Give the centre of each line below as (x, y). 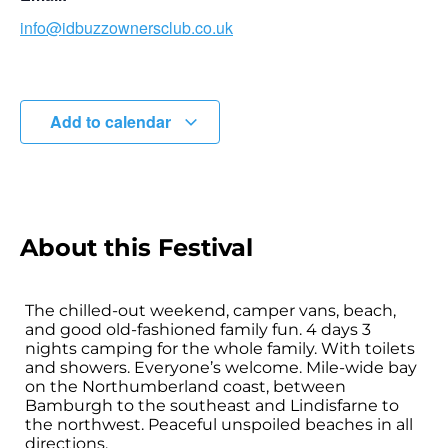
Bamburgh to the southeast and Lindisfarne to (212, 406)
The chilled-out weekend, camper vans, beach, (210, 311)
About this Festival (136, 248)
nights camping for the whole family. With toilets (220, 349)
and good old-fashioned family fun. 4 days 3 (198, 330)
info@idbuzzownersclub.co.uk (126, 28)
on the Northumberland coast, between (185, 387)
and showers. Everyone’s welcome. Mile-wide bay (221, 368)
